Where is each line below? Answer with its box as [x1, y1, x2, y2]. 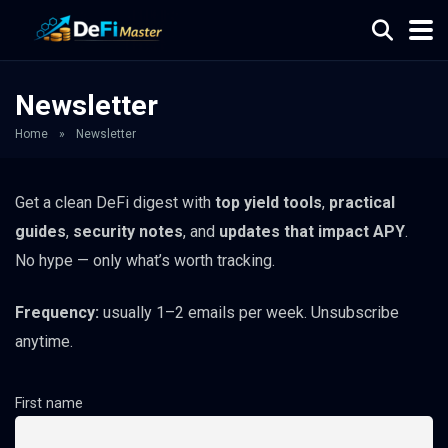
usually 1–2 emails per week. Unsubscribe [99, 303, 399, 323]
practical [329, 193, 395, 212]
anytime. [15, 332, 73, 352]
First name [15, 395, 83, 413]
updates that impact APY [219, 222, 405, 241]
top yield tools [215, 193, 322, 212]
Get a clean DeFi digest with [15, 193, 215, 212]
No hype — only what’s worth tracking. [15, 251, 275, 270]
